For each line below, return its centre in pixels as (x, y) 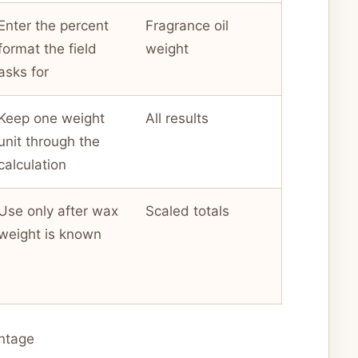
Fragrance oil (187, 26)
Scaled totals (187, 211)
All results (177, 119)
